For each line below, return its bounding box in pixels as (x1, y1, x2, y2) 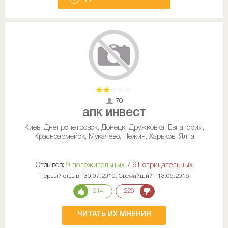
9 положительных (66, 162, 125, 169)
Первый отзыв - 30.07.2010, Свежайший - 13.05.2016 (39, 173, 189, 179)
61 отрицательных (132, 162, 193, 169)
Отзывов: (35, 162, 64, 169)
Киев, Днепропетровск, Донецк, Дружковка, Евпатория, (24, 125, 204, 131)
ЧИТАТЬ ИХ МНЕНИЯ (77, 211, 151, 218)
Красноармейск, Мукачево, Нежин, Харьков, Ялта (34, 134, 194, 140)
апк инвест (82, 107, 146, 119)
